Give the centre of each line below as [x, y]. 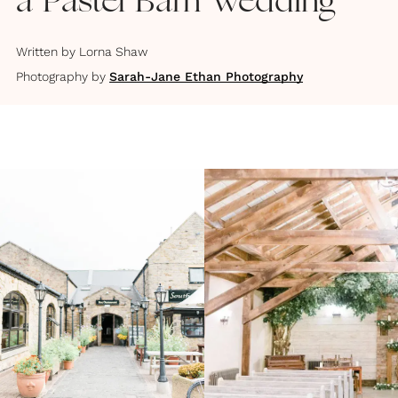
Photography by [61, 76]
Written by [46, 51]
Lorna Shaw [113, 51]
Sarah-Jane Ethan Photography [206, 76]
